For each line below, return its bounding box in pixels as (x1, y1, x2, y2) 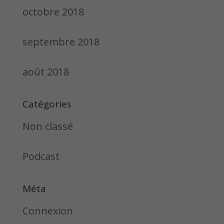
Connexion (22, 204, 73, 217)
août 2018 (22, 65, 69, 78)
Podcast (22, 149, 59, 163)
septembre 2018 (22, 35, 99, 48)
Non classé (22, 119, 73, 133)
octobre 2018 (22, 5, 84, 18)
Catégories (22, 97, 71, 110)
